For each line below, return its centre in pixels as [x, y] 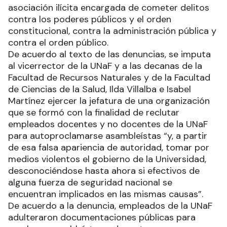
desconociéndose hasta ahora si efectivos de [104, 171]
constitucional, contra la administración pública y [112, 31]
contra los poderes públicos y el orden [90, 19]
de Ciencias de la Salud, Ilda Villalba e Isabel [100, 89]
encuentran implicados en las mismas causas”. [106, 194]
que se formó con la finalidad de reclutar [94, 112]
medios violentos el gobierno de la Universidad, [107, 159]
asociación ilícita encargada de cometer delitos [109, 7]
